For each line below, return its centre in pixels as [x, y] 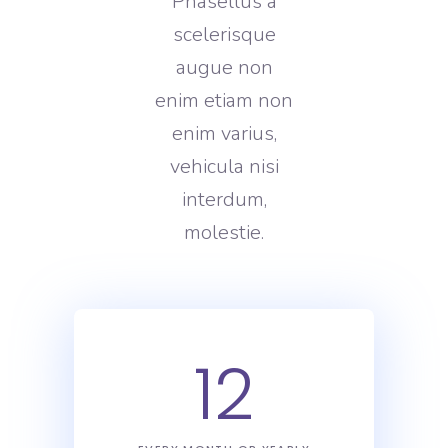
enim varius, [224, 133]
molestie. [224, 232]
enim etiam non [224, 100]
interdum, [224, 199]
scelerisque [224, 34]
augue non [224, 67]
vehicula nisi [224, 166]
